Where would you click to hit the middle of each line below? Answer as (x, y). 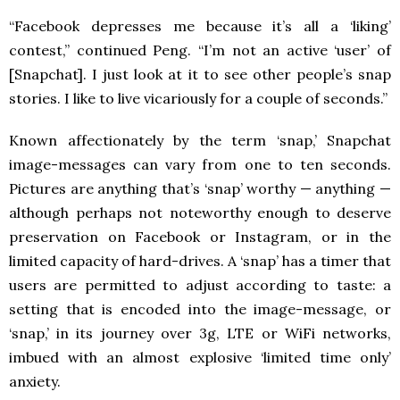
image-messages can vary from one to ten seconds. (200, 164)
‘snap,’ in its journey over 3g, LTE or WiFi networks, (200, 333)
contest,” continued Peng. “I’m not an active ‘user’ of (200, 50)
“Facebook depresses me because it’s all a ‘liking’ (200, 25)
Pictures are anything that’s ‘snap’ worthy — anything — (200, 188)
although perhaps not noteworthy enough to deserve (200, 212)
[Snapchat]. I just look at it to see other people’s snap (200, 74)
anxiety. (35, 381)
